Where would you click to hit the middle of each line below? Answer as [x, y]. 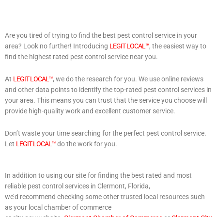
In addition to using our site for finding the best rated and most [98, 176]
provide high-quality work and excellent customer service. [90, 111]
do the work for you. [86, 144]
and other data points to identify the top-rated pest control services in [108, 89]
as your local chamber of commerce [58, 208]
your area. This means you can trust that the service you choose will [106, 100]
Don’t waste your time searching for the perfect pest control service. [106, 133]
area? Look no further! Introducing [57, 46]
